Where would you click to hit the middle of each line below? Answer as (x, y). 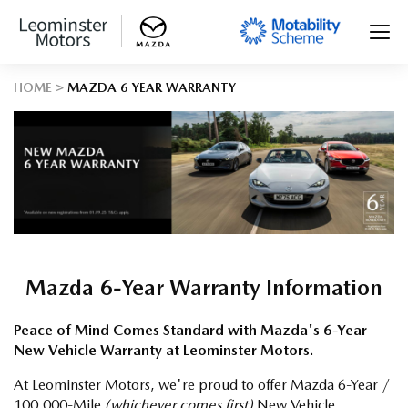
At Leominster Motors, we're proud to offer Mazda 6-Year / (202, 384)
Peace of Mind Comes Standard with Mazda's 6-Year (190, 330)
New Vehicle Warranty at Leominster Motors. (163, 350)
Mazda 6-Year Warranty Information (204, 288)
